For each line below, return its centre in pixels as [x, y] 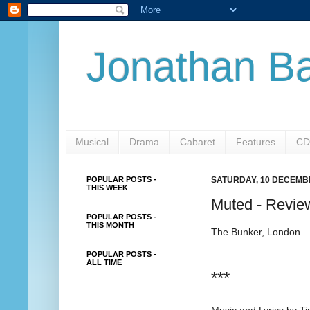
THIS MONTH [110, 225]
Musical [92, 142]
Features [256, 142]
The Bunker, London [256, 232]
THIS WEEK [107, 187]
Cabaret [198, 142]
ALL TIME [104, 262]
